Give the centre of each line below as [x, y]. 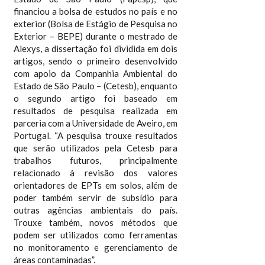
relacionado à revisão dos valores [96, 172]
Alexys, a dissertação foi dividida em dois [96, 48]
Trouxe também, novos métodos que [96, 222]
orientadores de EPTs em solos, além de [96, 185]
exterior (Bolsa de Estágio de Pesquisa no [96, 23]
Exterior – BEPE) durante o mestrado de [96, 36]
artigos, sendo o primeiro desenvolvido [96, 61]
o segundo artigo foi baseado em [96, 98]
